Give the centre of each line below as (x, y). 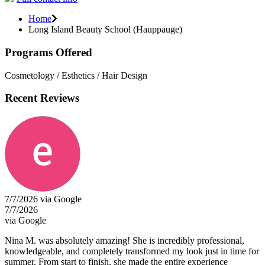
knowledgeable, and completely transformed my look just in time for (132, 251)
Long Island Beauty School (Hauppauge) (105, 30)
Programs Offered (49, 52)
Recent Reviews (42, 98)
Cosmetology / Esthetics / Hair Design (76, 75)
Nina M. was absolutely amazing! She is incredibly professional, (125, 240)
